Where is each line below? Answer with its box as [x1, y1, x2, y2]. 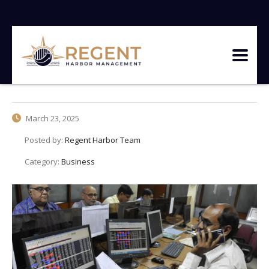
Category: [25, 156, 61, 168]
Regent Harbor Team [65, 134, 141, 146]
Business [61, 156, 95, 168]
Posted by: [25, 134, 65, 146]
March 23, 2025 [24, 113, 79, 124]
